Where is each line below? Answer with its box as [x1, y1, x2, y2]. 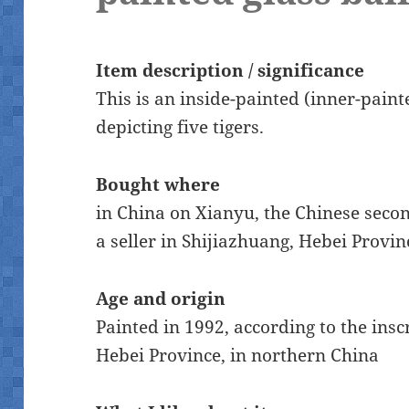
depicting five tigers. [96, 114, 265, 139]
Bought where [96, 172, 221, 196]
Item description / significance [96, 58, 365, 82]
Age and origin [96, 286, 226, 310]
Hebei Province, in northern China [96, 342, 380, 367]
